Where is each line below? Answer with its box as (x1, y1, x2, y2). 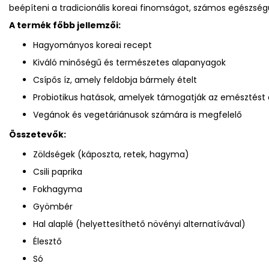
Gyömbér (33, 200, 73, 213)
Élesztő (33, 235, 62, 247)
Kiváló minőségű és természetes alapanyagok (33, 56, 226, 68)
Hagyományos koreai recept (33, 38, 152, 51)
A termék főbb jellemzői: (9, 19, 121, 31)
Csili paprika (33, 165, 82, 178)
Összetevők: (9, 128, 66, 141)
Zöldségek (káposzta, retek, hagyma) (33, 148, 189, 160)
